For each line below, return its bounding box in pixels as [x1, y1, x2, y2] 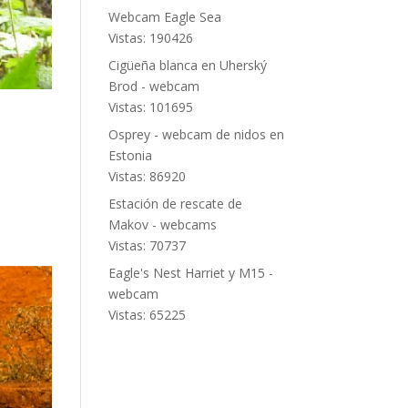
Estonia [108, 147, 153, 164]
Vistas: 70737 [108, 237, 187, 254]
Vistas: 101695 [108, 98, 194, 116]
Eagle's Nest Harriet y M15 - [108, 264, 274, 281]
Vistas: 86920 [108, 168, 187, 185]
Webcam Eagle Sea [108, 8, 222, 25]
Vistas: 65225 [108, 306, 187, 323]
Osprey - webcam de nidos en [108, 126, 285, 143]
